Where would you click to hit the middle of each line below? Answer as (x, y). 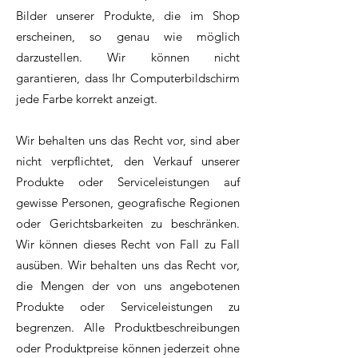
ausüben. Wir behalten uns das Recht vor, (128, 265)
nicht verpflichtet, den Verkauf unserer (128, 161)
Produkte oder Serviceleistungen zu (128, 307)
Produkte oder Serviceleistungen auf (128, 182)
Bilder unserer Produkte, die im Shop (128, 16)
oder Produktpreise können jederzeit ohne (128, 348)
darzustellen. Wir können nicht (128, 58)
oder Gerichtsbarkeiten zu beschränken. (128, 224)
